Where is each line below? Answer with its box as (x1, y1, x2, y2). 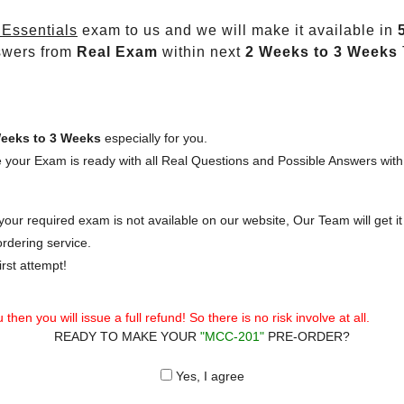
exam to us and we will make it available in (78, 23, 398, 38)
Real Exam (77, 44, 158, 60)
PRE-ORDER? (264, 329, 350, 344)
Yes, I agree (171, 369, 244, 383)
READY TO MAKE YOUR (54, 329, 200, 344)
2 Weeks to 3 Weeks (245, 44, 398, 60)
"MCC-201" (200, 329, 264, 344)
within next (158, 44, 245, 60)
